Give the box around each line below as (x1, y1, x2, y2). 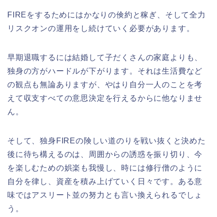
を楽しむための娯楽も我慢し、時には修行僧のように (7, 163, 203, 172)
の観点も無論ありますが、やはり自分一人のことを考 (7, 80, 203, 89)
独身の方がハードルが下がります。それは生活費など (7, 66, 203, 75)
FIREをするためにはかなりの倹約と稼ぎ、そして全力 (7, 10, 206, 19)
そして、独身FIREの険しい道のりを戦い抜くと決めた (7, 136, 206, 145)
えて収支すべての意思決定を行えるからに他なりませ (7, 93, 203, 102)
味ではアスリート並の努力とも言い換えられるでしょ (7, 190, 203, 199)
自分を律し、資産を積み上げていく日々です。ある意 (7, 177, 203, 186)
